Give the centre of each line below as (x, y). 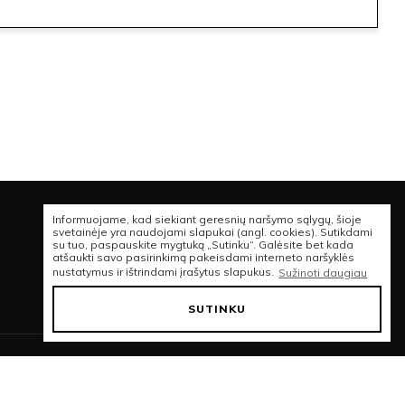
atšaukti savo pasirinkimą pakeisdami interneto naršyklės (203, 258)
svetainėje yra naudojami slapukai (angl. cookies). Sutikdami (212, 232)
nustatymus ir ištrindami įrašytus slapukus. (165, 272)
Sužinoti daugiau (323, 272)
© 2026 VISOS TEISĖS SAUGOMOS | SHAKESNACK (210, 370)
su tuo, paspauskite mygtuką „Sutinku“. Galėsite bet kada (203, 245)
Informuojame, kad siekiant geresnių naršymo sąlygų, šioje (207, 220)
